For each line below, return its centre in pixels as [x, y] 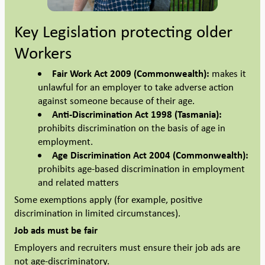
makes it [227, 74]
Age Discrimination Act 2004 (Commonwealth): [150, 155]
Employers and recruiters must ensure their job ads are [127, 248]
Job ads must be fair [56, 230]
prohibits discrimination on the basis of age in [132, 128]
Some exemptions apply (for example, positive [108, 200]
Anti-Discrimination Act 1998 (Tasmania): [137, 114]
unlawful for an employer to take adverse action [136, 87]
